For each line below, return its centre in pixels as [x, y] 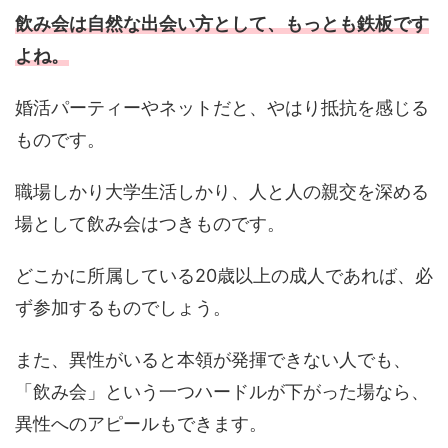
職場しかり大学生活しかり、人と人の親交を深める [222, 191]
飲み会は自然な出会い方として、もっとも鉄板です [222, 23]
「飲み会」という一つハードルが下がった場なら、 [222, 391]
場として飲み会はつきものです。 [150, 223]
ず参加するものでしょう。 [123, 307]
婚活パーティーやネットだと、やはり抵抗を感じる [222, 107]
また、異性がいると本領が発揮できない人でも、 [213, 359]
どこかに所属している [105, 275]
